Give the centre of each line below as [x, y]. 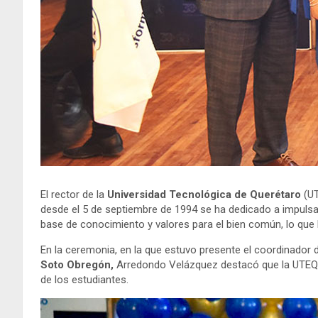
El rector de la [74, 194]
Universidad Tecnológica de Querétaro [204, 194]
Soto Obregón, [77, 264]
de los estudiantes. [84, 279]
